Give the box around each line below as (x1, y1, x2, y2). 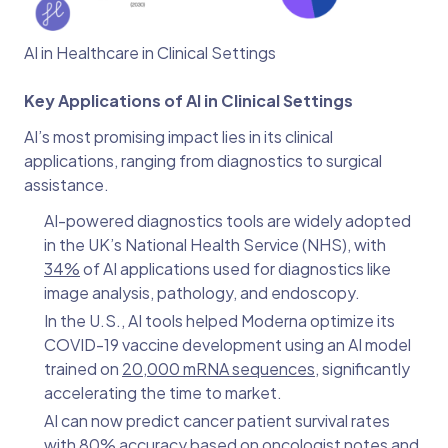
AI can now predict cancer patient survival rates (44, 410, 390, 432)
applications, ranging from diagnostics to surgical (24, 150, 382, 172)
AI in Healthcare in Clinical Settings (24, 42, 276, 64)
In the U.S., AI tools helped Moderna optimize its (44, 310, 395, 332)
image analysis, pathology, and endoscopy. (44, 282, 360, 304)
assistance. (24, 174, 109, 196)
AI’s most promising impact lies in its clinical (24, 126, 333, 148)
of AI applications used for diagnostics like (80, 258, 391, 280)
